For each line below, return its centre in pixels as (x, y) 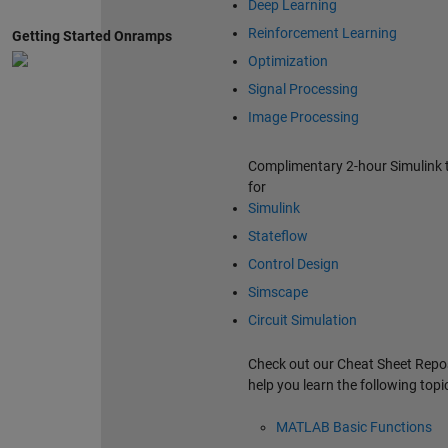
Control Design (293, 264)
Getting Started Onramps (91, 36)
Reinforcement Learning (322, 33)
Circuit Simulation (302, 320)
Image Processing (303, 117)
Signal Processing (302, 89)
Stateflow (277, 236)
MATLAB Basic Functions (353, 427)
